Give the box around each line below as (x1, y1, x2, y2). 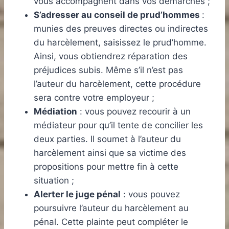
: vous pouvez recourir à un (77, 106, 191, 117)
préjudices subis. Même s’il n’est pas (34, 65, 183, 76)
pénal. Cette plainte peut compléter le (34, 217, 188, 227)
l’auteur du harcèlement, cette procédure (34, 79, 201, 89)
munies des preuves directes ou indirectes (34, 24, 208, 34)
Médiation (34, 106, 77, 117)
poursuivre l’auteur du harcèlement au (34, 203, 189, 214)
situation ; (34, 175, 74, 186)
